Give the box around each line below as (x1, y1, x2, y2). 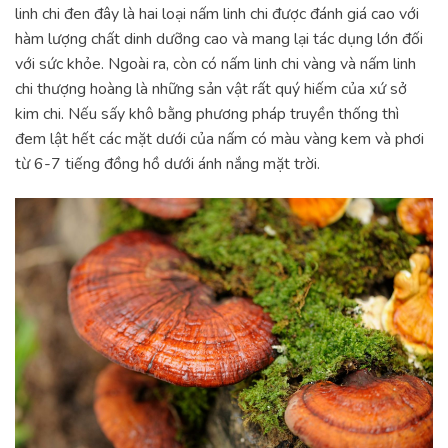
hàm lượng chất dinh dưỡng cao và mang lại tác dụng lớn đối (15, 27, 423, 50)
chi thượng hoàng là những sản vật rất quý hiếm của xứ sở (15, 77, 407, 100)
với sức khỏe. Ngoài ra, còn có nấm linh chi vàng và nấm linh (15, 52, 416, 75)
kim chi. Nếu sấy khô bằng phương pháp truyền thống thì (15, 102, 399, 125)
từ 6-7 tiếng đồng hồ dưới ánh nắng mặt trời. (15, 152, 320, 175)
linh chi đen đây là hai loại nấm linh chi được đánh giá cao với (15, 2, 419, 25)
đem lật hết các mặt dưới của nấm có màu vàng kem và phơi (15, 127, 424, 150)
